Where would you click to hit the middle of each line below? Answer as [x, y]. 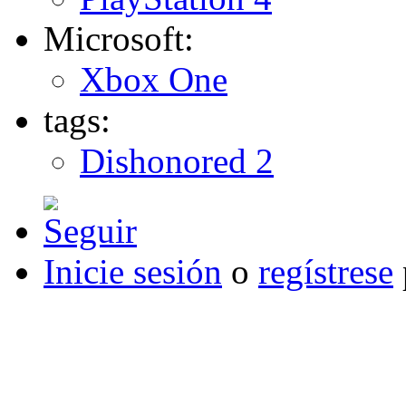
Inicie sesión [133, 272]
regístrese [326, 272]
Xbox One [154, 80]
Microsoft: [119, 39]
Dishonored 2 [177, 161]
